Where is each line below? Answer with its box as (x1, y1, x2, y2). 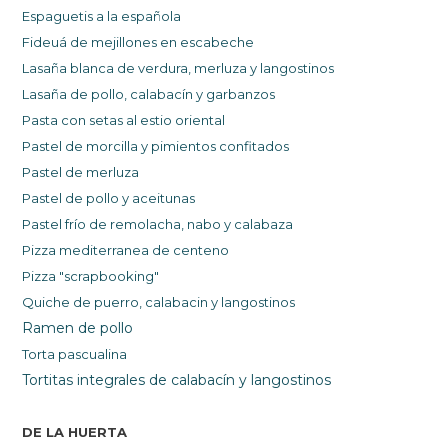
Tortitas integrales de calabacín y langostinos (22, 371, 332, 390)
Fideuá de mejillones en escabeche (22, 34, 258, 51)
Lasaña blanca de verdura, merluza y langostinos (22, 60, 335, 77)
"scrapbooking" (59, 268, 160, 285)
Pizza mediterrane (22, 242, 142, 259)
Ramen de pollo (22, 319, 134, 338)
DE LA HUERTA (22, 424, 128, 441)
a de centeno (141, 242, 230, 259)
